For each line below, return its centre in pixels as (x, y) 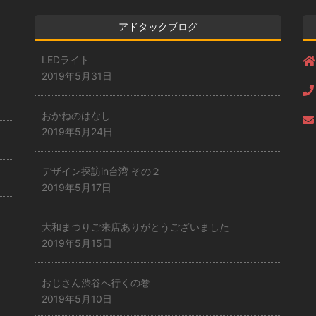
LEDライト (66, 60)
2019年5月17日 (77, 187)
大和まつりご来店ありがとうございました (135, 227)
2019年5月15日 (77, 243)
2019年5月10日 (77, 299)
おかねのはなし (76, 115)
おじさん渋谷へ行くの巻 (96, 282)
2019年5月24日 (77, 132)
